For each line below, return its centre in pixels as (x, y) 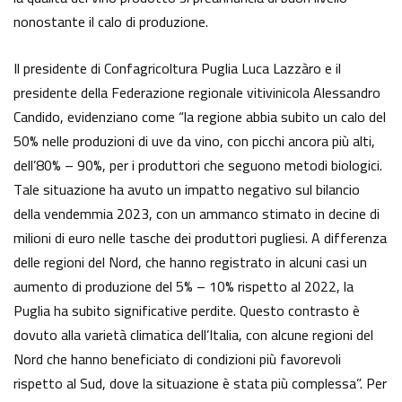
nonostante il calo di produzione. (111, 22)
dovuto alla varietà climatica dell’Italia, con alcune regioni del (193, 335)
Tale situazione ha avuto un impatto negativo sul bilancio (187, 190)
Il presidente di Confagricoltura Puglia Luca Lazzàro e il (177, 69)
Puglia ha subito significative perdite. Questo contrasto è (187, 311)
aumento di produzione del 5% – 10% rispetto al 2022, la (184, 287)
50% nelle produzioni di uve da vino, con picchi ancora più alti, (194, 141)
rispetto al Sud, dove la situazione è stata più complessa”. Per (200, 384)
